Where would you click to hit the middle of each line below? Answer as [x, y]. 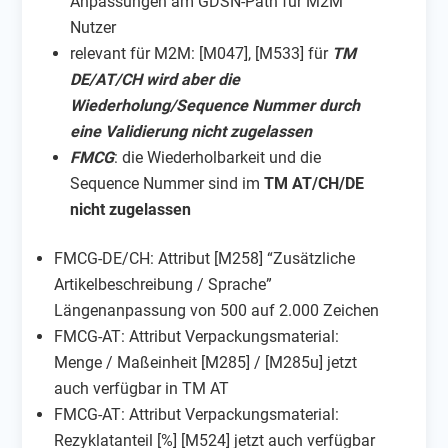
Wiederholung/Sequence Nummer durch [215, 105]
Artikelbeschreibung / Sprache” [163, 284]
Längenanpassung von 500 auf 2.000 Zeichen [217, 310]
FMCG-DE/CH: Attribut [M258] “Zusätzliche [205, 258]
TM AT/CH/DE [314, 183]
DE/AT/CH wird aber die [155, 79]
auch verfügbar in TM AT [142, 388]
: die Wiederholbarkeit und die [218, 157]
